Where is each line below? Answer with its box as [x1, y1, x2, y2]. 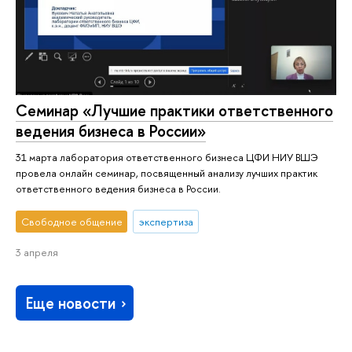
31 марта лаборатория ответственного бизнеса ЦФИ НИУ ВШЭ [16, 150, 318, 165]
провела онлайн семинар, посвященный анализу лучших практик [16, 166, 317, 181]
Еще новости [26, 291, 116, 313]
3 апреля [16, 244, 58, 259]
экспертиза [138, 214, 193, 229]
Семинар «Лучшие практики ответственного [16, 99, 333, 121]
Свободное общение [20, 214, 123, 229]
